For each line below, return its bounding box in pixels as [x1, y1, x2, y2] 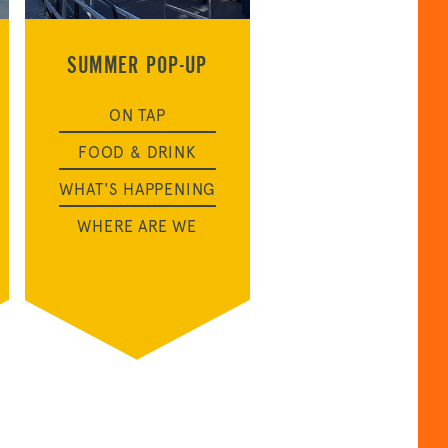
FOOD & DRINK [77, 142, 197, 162]
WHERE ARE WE [77, 216, 198, 236]
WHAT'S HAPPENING [59, 179, 216, 199]
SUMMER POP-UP [66, 50, 208, 78]
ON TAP [108, 105, 166, 125]
